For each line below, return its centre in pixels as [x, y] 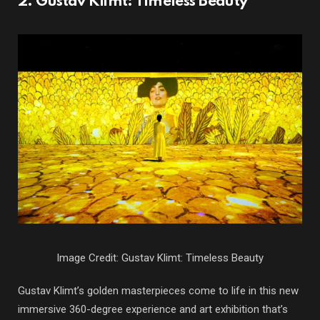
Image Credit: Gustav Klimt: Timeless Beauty [160, 257]
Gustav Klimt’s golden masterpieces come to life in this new [158, 290]
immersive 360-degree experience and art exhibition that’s [153, 309]
